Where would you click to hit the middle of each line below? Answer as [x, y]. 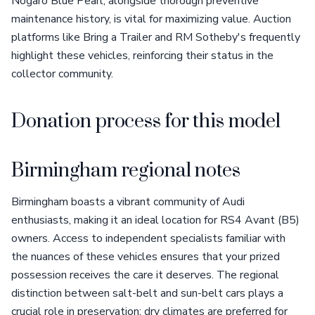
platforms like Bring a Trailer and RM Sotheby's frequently [156, 37]
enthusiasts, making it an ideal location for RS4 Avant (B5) [155, 220]
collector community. [62, 74]
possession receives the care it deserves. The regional [145, 275]
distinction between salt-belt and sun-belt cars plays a [147, 293]
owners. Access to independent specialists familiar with [148, 238]
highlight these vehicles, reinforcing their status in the [142, 56]
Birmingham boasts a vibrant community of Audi [128, 202]
